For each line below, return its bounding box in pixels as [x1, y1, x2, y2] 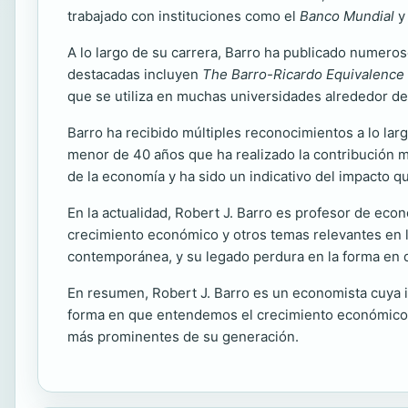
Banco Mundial [300, 7, 394, 25]
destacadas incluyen [67, 66, 202, 83]
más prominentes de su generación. [67, 328, 299, 345]
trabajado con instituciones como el [67, 7, 300, 25]
